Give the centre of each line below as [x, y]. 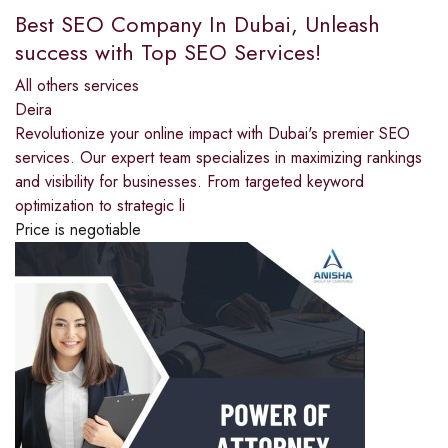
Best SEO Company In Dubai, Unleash [197, 23]
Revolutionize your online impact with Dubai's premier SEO [212, 133]
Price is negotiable [78, 229]
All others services [77, 85]
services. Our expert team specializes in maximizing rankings [218, 157]
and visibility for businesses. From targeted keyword [189, 181]
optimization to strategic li [100, 205]
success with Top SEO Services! [168, 51]
